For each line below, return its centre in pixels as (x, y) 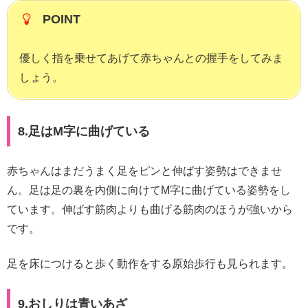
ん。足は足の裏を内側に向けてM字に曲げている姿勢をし (149, 190)
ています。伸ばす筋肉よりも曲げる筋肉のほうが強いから (150, 210)
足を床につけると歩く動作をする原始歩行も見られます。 (150, 263)
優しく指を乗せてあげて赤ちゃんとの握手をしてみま (151, 58)
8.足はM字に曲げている (84, 132)
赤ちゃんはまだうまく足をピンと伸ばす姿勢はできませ (144, 171)
